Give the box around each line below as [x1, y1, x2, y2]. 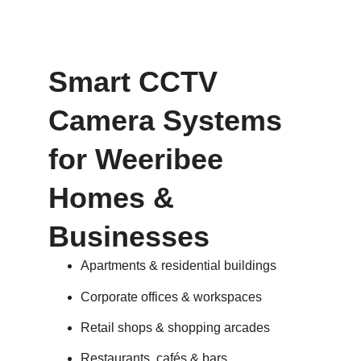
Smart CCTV [48, 65, 218, 99]
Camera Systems [48, 104, 282, 138]
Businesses [48, 220, 210, 254]
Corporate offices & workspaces [81, 289, 262, 304]
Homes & [48, 181, 174, 215]
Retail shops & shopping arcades [81, 320, 270, 334]
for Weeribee [48, 143, 223, 176]
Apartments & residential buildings [81, 259, 276, 273]
